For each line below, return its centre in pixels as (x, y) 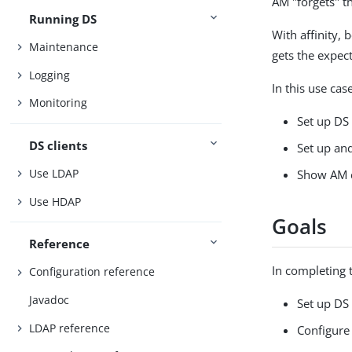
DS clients (59, 145)
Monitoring (59, 103)
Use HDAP (55, 201)
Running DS (63, 18)
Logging (50, 75)
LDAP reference (70, 328)
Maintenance (64, 47)
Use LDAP (54, 174)
